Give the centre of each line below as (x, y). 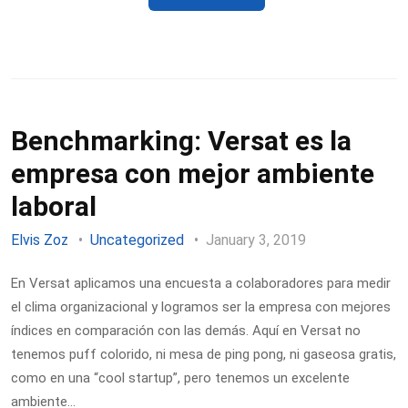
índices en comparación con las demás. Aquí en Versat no (186, 330)
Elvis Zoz (40, 240)
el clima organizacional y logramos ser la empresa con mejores (201, 306)
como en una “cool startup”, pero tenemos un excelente (180, 377)
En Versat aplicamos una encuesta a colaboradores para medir (201, 283)
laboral (54, 206)
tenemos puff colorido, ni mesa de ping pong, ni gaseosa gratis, (204, 354)
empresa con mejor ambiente (193, 173)
